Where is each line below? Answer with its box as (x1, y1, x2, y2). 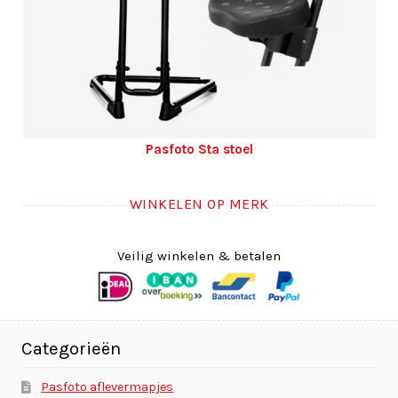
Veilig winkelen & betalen (117, 248, 281, 265)
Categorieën (21, 337, 122, 359)
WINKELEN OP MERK (129, 195, 269, 212)
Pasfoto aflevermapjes (41, 379, 174, 395)
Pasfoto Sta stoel (145, 140, 253, 157)
